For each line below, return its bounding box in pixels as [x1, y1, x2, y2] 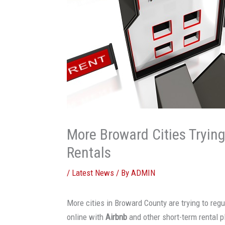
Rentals [67, 143, 111, 161]
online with [67, 211, 106, 222]
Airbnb [105, 211, 128, 222]
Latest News [72, 167, 115, 178]
